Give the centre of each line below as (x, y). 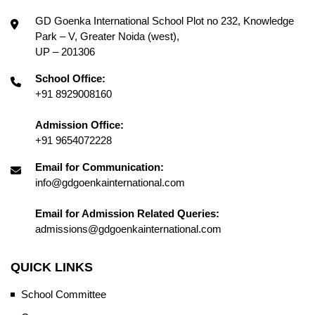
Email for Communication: (99, 167)
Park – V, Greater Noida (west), (107, 36)
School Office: (70, 78)
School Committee (64, 294)
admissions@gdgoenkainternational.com (128, 229)
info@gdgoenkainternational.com (110, 182)
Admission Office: (79, 124)
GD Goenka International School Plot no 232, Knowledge (165, 20)
